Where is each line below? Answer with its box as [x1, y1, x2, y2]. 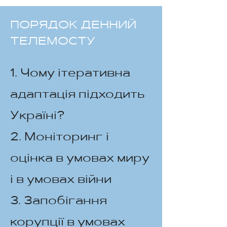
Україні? [10, 110, 64, 122]
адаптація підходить [10, 89, 145, 101]
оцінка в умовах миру [10, 153, 149, 165]
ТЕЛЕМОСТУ [10, 36, 95, 48]
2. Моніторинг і [10, 132, 109, 143]
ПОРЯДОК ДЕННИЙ [10, 20, 136, 31]
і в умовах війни [10, 174, 111, 186]
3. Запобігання [10, 196, 107, 207]
